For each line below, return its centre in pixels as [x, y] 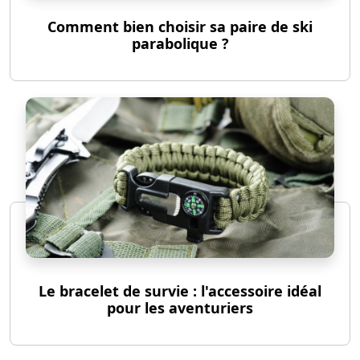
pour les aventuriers [180, 308]
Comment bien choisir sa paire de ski [180, 27]
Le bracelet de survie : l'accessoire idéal [180, 291]
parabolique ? [180, 44]
